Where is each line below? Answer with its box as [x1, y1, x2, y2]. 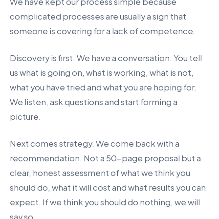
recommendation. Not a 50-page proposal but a [10, 153, 201, 164]
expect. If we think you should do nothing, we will [10, 197, 200, 208]
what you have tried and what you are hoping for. [10, 82, 197, 92]
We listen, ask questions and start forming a [10, 96, 177, 107]
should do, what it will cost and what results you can [10, 182, 206, 193]
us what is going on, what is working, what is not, [10, 67, 194, 78]
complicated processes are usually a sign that [10, 11, 186, 22]
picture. [10, 111, 41, 122]
